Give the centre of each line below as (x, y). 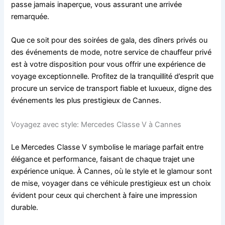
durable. (25, 208)
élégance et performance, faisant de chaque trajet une (103, 159)
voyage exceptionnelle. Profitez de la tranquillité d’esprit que (113, 77)
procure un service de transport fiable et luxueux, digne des (112, 89)
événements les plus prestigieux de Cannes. (86, 101)
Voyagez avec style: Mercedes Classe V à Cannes (96, 124)
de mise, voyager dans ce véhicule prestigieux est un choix (111, 184)
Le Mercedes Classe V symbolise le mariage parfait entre (107, 147)
